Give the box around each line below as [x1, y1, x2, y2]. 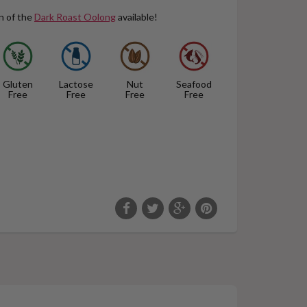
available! [116, 11, 158, 23]
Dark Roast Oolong [34, 11, 116, 23]
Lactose [59, 78, 94, 90]
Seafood [175, 78, 212, 90]
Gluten [2, 78, 33, 90]
